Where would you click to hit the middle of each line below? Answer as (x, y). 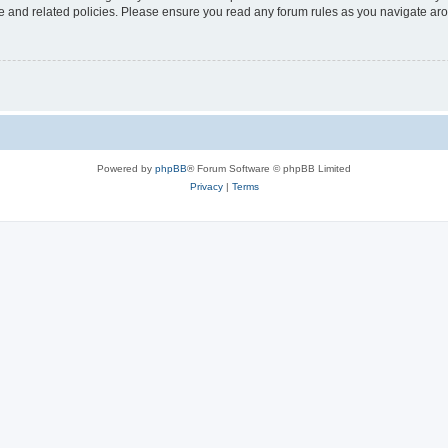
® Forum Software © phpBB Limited (269, 169)
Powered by (126, 169)
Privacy (206, 187)
